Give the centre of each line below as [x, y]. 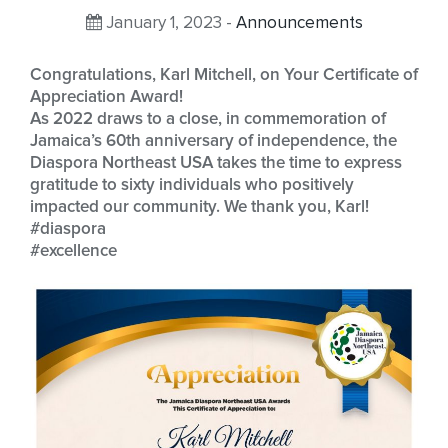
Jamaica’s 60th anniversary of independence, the [213, 141]
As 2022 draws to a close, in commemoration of [208, 119]
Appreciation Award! [106, 97]
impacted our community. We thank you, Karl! [199, 207]
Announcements [299, 23]
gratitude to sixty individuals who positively [192, 185]
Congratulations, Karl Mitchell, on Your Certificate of [224, 75]
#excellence [73, 251]
